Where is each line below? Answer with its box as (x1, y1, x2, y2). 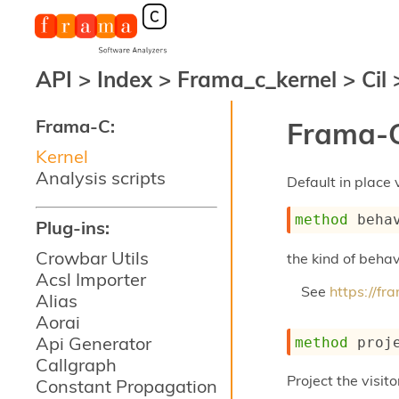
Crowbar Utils (36, 247, 149, 269)
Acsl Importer (36, 268, 146, 290)
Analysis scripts (36, 167, 166, 189)
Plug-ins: (36, 216, 110, 239)
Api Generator (36, 332, 151, 354)
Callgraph (36, 354, 117, 376)
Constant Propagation (36, 375, 217, 397)
